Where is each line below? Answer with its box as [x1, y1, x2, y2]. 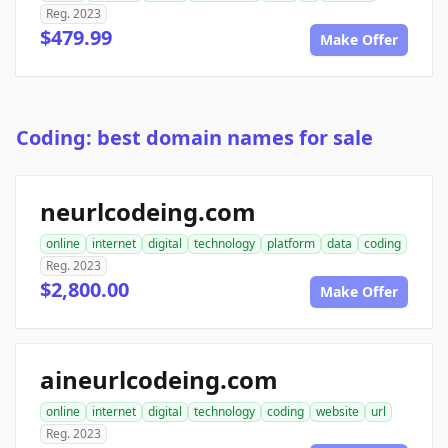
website [316, 403, 359, 421]
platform [267, 235, 315, 253]
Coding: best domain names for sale [16, 124, 373, 152]
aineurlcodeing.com [40, 363, 278, 397]
